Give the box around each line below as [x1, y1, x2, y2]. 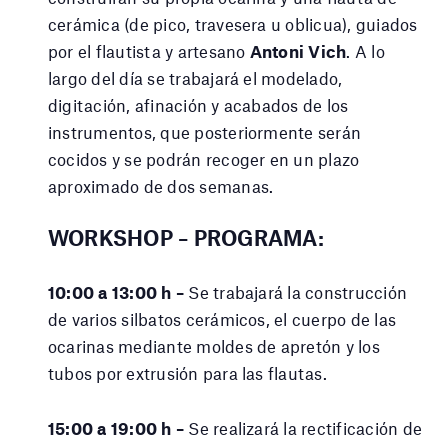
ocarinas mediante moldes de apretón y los [48, 335, 380, 356]
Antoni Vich [249, 41, 347, 62]
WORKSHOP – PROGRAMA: [48, 224, 324, 250]
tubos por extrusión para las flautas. [48, 362, 327, 383]
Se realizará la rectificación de [184, 417, 423, 438]
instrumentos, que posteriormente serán [48, 122, 362, 143]
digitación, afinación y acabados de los [48, 95, 349, 116]
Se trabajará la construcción [184, 281, 408, 302]
